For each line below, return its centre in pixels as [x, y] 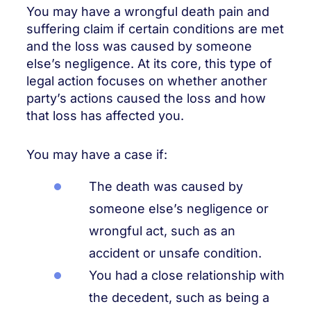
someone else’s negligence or [179, 208]
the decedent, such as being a [179, 297]
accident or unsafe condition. [175, 253]
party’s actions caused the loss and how [146, 98]
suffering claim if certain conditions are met [155, 28]
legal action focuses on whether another [147, 81]
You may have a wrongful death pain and [148, 11]
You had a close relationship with [187, 275]
